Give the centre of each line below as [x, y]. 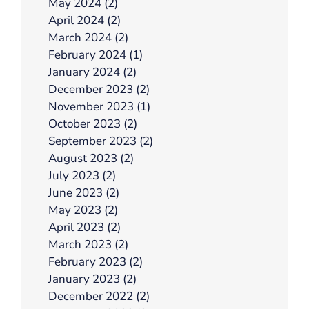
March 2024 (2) [88, 37]
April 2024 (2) [84, 20]
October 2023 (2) [93, 123]
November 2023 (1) [99, 106]
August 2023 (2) [91, 158]
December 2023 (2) [99, 89]
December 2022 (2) [99, 296]
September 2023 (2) [101, 141]
